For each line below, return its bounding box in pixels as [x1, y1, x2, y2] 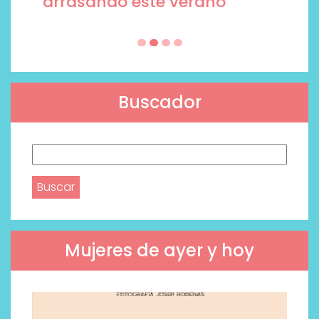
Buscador [117, 90, 202, 115]
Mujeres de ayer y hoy [65, 239, 254, 263]
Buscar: [31, 143, 71, 160]
